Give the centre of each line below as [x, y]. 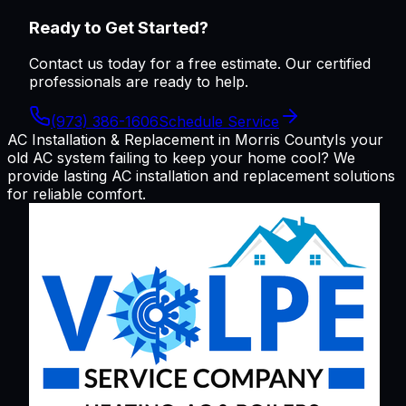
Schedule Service [219, 122]
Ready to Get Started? [119, 27]
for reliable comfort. [77, 194]
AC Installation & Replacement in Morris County [171, 140]
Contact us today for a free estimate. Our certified [200, 64]
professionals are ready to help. [139, 82]
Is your [359, 140]
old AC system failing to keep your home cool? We [181, 158]
